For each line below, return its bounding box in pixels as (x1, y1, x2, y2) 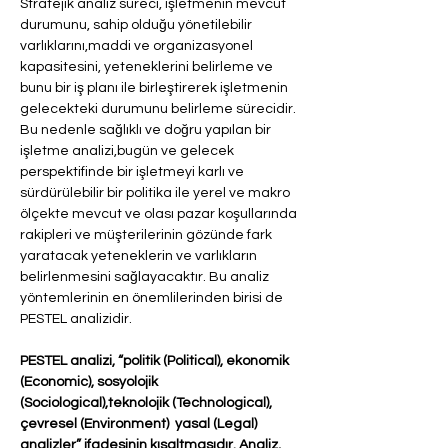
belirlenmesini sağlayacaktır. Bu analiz (20, 270, 272, 284)
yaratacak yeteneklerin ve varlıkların (20, 249, 260, 263)
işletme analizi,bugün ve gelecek (20, 144, 237, 158)
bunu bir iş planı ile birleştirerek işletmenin (20, 81, 291, 95)
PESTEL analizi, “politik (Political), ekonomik (20, 354, 292, 368)
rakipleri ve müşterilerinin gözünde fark (20, 228, 275, 242)
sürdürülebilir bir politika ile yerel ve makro (20, 186, 293, 200)
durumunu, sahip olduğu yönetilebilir (20, 18, 255, 32)
